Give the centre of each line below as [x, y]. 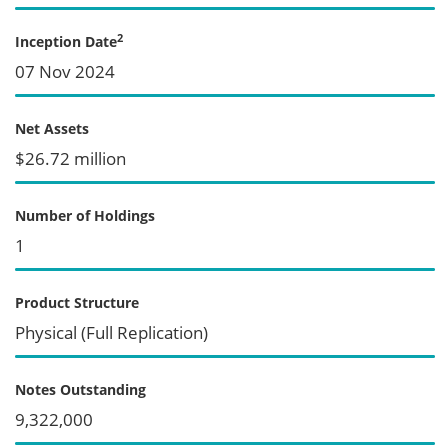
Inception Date [66, 41]
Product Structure [77, 302]
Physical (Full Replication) [111, 332]
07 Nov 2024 [65, 71]
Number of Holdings [85, 215]
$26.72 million [70, 158]
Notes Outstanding [80, 389]
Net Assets [52, 128]
